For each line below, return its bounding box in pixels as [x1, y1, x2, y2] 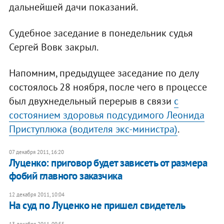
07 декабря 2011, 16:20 [8, 148, 64, 156]
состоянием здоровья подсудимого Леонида [8, 108, 204, 122]
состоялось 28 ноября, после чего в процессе [8, 80, 207, 94]
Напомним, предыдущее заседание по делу [8, 66, 198, 80]
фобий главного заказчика [8, 169, 122, 183]
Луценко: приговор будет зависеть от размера [8, 156, 207, 170]
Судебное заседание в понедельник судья [8, 26, 193, 40]
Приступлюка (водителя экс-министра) [8, 122, 177, 136]
